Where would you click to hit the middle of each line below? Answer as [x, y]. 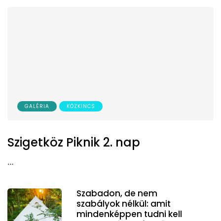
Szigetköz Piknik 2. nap [74, 142]
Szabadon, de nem [117, 193]
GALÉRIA [37, 106]
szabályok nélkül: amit [124, 203]
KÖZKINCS [81, 106]
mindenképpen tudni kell [129, 214]
